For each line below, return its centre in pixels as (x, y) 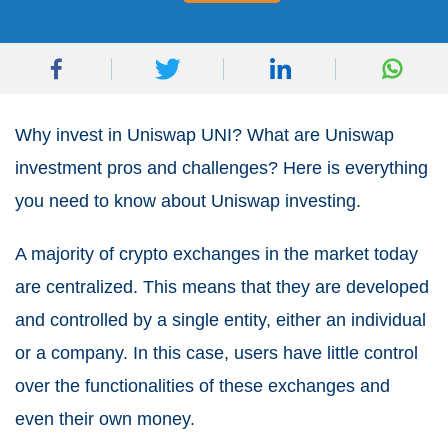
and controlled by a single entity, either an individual (220, 320)
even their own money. (105, 419)
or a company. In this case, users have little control (216, 353)
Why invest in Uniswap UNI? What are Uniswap (204, 135)
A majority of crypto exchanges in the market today (216, 254)
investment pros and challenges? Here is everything (221, 168)
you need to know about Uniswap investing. (188, 201)
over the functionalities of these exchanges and (202, 386)
